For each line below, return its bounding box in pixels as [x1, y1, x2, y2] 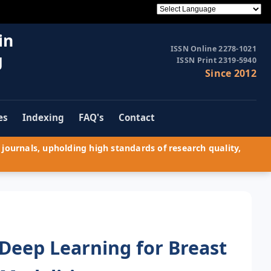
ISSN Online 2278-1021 [170, 44, 256, 54]
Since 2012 [205, 67, 256, 80]
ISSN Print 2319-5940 [177, 55, 256, 66]
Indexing [22, 111, 64, 124]
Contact [119, 111, 155, 124]
